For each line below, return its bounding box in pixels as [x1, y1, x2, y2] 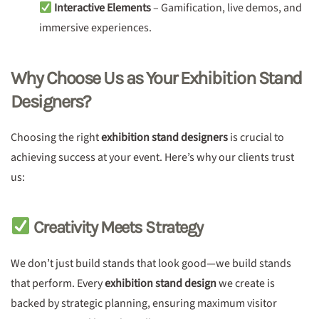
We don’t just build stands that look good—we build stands [11, 256, 291, 271]
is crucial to [228, 130, 284, 145]
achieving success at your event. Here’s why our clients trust [11, 150, 294, 165]
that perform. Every [11, 276, 105, 291]
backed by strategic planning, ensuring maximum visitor [11, 296, 277, 311]
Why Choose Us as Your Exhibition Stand [11, 68, 302, 88]
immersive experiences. [39, 20, 152, 36]
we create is [216, 276, 275, 291]
